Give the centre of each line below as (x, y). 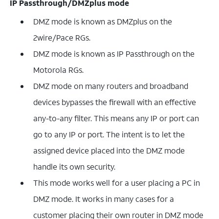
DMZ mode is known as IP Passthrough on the (114, 53)
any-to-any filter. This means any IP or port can (116, 118)
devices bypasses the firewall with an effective (115, 102)
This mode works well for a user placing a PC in (117, 182)
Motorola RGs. (58, 69)
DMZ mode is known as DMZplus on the (103, 21)
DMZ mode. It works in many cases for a (104, 198)
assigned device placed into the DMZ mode (109, 150)
